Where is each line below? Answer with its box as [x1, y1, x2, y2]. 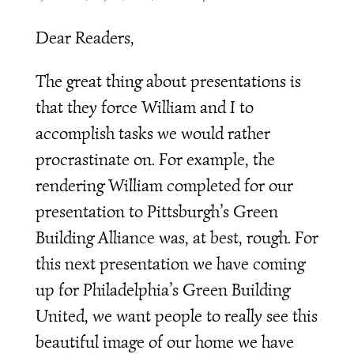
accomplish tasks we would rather [35, 122, 270, 144]
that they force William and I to [35, 96, 254, 118]
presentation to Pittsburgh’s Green [35, 200, 278, 222]
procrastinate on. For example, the [35, 148, 275, 170]
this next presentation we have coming [35, 252, 305, 274]
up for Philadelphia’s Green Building [35, 278, 290, 300]
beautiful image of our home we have [35, 330, 294, 352]
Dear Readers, [35, 26, 134, 48]
